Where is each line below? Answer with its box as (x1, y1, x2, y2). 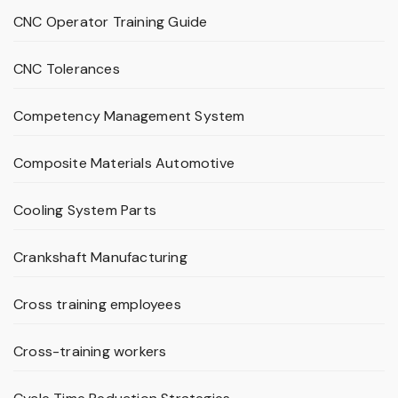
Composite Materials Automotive (13, 154, 235, 173)
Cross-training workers (13, 342, 167, 362)
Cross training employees (13, 295, 181, 314)
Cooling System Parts (13, 201, 156, 220)
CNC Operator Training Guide (13, 12, 208, 32)
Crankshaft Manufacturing (13, 248, 187, 267)
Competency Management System (13, 107, 245, 126)
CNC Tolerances (13, 60, 120, 79)
